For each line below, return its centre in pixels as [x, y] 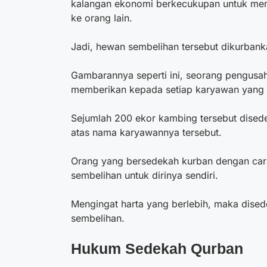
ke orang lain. [102, 18]
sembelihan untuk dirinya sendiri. [145, 175]
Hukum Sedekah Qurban [157, 248]
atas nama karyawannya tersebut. [148, 132]
